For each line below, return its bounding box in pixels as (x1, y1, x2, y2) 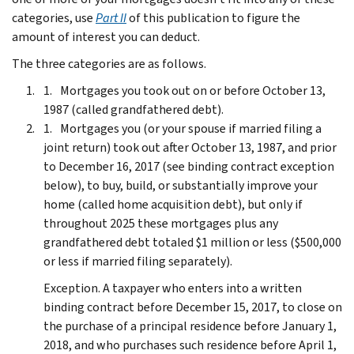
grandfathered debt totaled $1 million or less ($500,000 (43, 233, 341, 250)
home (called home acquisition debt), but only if (43, 195, 303, 213)
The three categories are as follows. (12, 55, 206, 72)
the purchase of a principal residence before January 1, (43, 317, 337, 334)
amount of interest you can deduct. (12, 28, 200, 45)
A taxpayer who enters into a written (100, 279, 302, 296)
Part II (96, 9, 126, 26)
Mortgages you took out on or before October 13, (60, 81, 326, 99)
